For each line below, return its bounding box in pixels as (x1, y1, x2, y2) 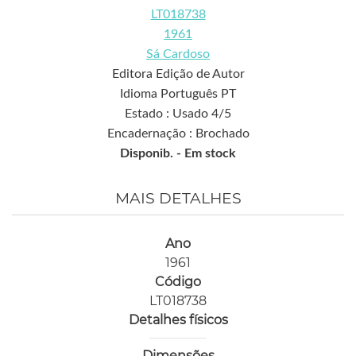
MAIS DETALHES (114, 189, 242, 208)
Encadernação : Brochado (106, 127, 250, 141)
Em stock (184, 147, 236, 161)
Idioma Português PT (120, 87, 236, 101)
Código (155, 274, 201, 290)
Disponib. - (120, 147, 184, 161)
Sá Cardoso (146, 48, 210, 61)
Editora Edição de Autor (111, 68, 245, 81)
